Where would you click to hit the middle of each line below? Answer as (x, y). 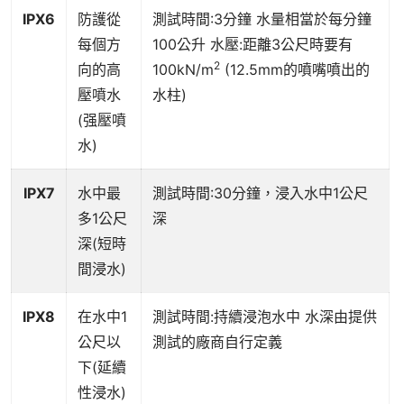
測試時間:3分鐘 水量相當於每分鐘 (262, 19)
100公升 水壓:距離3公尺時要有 (252, 45)
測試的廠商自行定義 (217, 342)
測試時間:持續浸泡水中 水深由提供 (265, 317)
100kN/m (183, 70)
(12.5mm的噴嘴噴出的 (295, 70)
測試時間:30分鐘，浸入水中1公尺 (260, 193)
